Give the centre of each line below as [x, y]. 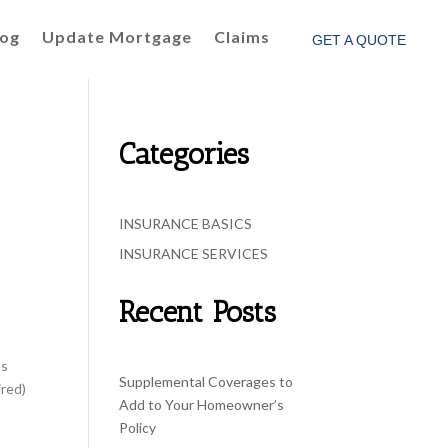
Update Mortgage [116, 36]
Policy [138, 427]
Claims [241, 36]
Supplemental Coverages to [206, 381]
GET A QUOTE [358, 40]
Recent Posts [198, 311]
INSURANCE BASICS [186, 223]
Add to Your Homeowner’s [202, 404]
